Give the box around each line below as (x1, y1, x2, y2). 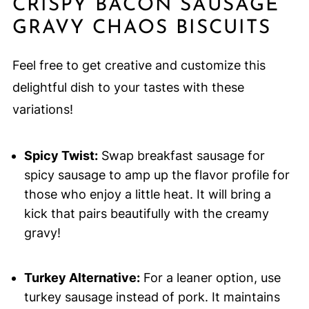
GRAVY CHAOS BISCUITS (12, 19, 271, 39)
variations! (12, 102, 73, 117)
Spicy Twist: (23, 148, 98, 163)
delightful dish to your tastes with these (12, 80, 244, 95)
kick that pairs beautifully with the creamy (23, 206, 269, 221)
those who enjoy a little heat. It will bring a (23, 187, 271, 202)
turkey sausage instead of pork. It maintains (23, 290, 280, 305)
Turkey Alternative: (23, 270, 140, 286)
